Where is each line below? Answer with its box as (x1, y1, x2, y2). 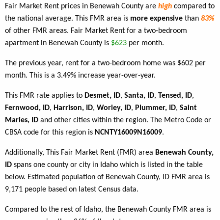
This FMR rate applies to (5, 92, 84, 100)
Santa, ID (124, 92, 154, 100)
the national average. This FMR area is (5, 15, 130, 23)
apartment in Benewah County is (5, 39, 111, 48)
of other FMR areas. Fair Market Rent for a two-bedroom (5, 27, 187, 35)
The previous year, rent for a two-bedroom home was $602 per (5, 59, 206, 68)
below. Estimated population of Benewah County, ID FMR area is (5, 173, 210, 182)
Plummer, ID (135, 104, 176, 112)
